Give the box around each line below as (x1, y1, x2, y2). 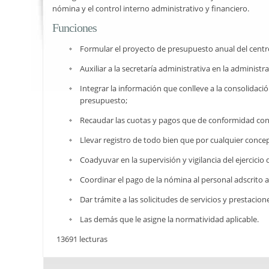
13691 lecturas (56, 233, 107, 244)
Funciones (52, 20, 97, 34)
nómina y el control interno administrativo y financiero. (52, 2, 249, 14)
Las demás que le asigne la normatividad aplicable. (80, 213, 259, 225)
